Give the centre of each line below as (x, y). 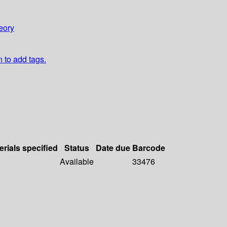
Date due (113, 148)
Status (77, 148)
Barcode (149, 148)
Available (77, 162)
